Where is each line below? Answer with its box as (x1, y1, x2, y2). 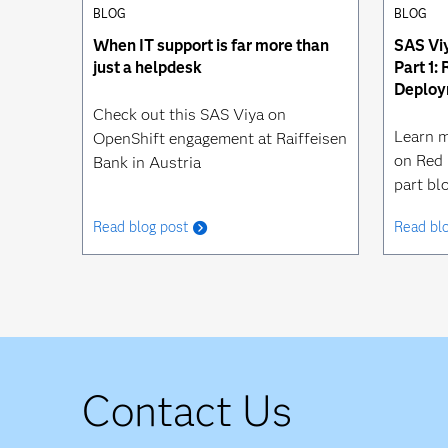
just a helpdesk (93, 58, 202, 78)
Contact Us (82, 385, 292, 438)
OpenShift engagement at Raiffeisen (93, 129, 347, 149)
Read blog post (93, 218, 189, 237)
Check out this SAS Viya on (93, 105, 286, 125)
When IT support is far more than (93, 36, 329, 56)
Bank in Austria (93, 153, 201, 173)
